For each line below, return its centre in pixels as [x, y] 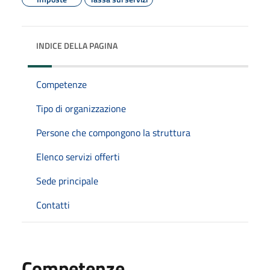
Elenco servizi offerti [78, 156]
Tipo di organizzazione [81, 108]
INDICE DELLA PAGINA [77, 45]
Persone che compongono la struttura [113, 132]
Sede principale [67, 181]
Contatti [53, 205]
